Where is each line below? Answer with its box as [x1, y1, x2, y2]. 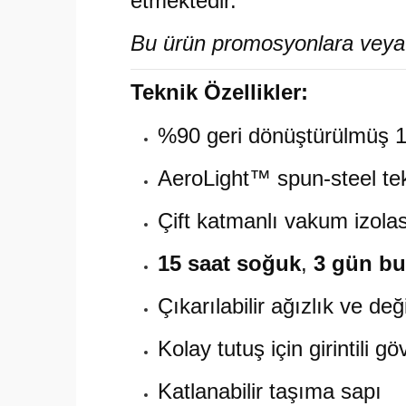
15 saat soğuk [158, 251, 301, 275]
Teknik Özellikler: [130, 80, 308, 104]
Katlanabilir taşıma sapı [158, 379, 382, 403]
